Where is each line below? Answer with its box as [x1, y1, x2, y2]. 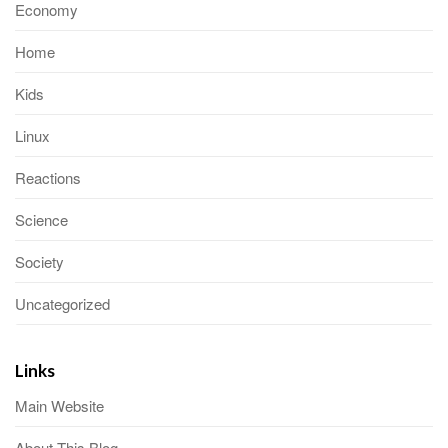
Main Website [15, 395, 104, 417]
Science [15, 209, 68, 231]
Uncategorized [15, 293, 110, 315]
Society [15, 251, 64, 273]
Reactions [15, 167, 81, 189]
